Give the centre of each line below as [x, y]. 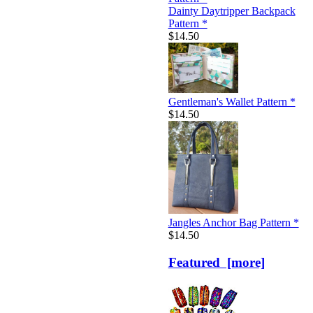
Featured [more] [216, 263]
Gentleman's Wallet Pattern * [232, 101]
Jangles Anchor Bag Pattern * [233, 223]
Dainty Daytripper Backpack [232, 10]
